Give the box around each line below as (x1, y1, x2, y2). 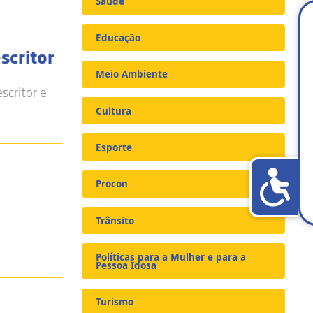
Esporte (96, 140, 133, 154)
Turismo (96, 296, 134, 309)
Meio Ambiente (96, 68, 168, 81)
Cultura (96, 104, 132, 117)
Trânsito (96, 214, 135, 227)
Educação (96, 31, 141, 44)
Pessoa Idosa (96, 259, 157, 272)
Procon (96, 177, 129, 191)
